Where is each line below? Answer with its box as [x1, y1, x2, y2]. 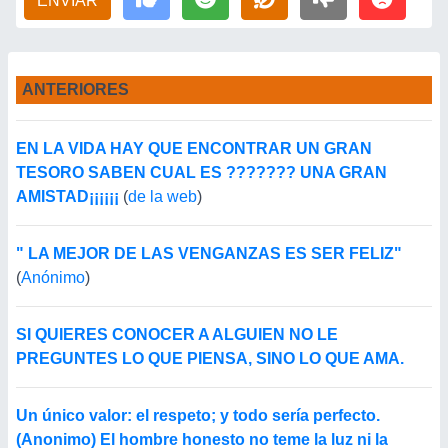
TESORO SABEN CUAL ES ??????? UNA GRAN [16, 164, 387, 181]
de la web [128, 188, 197, 205]
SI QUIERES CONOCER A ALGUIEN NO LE [16, 326, 338, 343]
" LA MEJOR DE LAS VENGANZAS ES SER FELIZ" [16, 245, 402, 262]
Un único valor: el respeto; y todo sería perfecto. [16, 407, 380, 424]
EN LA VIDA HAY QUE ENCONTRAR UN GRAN [16, 140, 372, 157]
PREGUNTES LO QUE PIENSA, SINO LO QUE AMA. [16, 350, 404, 367]
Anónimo [21, 269, 85, 286]
